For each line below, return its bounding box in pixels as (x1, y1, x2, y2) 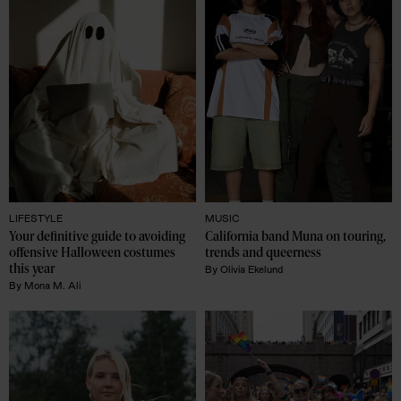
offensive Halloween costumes (9, 245, 175, 260)
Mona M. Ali (24, 279, 81, 291)
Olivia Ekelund (220, 263, 283, 275)
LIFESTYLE (9, 212, 63, 224)
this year (9, 261, 55, 277)
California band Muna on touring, (205, 229, 386, 244)
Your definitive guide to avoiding (9, 229, 185, 244)
